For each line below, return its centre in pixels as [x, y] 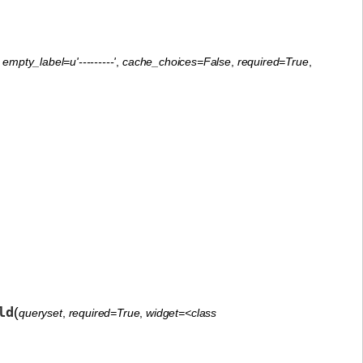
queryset [41, 312]
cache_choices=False [177, 61]
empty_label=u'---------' [60, 61]
